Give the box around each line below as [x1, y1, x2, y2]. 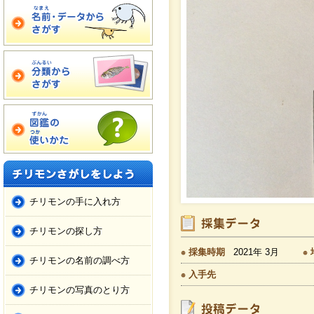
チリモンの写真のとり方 [29, 285, 130, 295]
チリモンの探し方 [29, 226, 102, 236]
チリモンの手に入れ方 [29, 196, 121, 207]
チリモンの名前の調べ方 [29, 255, 130, 266]
